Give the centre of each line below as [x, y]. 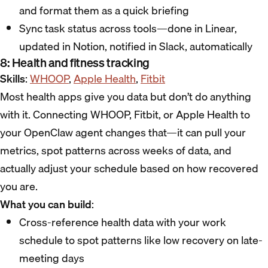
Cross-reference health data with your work [123, 223]
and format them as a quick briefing [104, 11]
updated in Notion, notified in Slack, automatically [136, 47]
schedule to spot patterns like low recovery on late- [141, 240]
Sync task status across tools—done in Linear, [128, 29]
